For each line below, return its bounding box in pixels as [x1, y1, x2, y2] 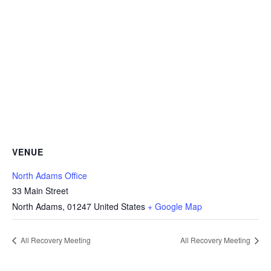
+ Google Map [148, 200, 202, 212]
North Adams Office [12, 169, 87, 181]
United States [94, 200, 145, 212]
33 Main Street [12, 184, 68, 197]
